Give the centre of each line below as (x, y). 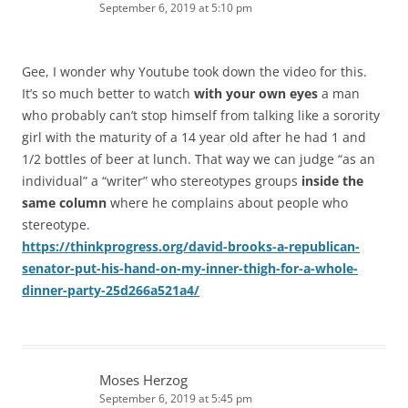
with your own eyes (256, 94)
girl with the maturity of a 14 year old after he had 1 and (194, 138)
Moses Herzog (143, 380)
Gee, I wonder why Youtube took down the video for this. (194, 72)
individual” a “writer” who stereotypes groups (162, 181)
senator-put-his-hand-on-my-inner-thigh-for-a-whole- (190, 269)
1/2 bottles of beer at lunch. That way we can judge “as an (199, 159)
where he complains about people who (227, 203)
